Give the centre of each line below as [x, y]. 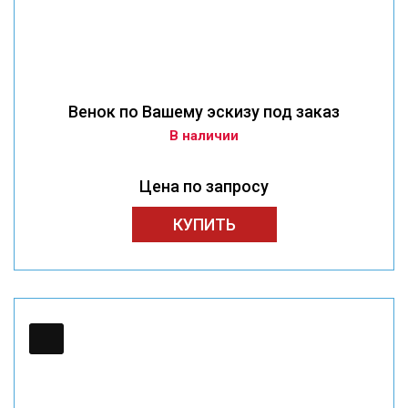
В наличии [204, 136]
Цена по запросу [204, 187]
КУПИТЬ [204, 225]
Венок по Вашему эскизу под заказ [204, 112]
